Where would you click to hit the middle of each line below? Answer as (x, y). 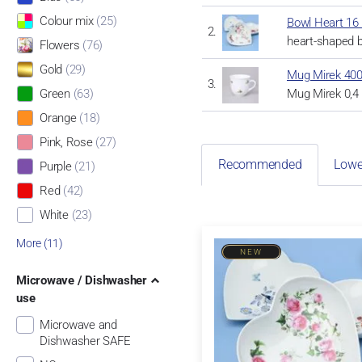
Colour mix (66, 21)
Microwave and (78, 325)
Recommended (260, 164)
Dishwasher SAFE (85, 341)
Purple (55, 167)
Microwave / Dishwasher (81, 280)
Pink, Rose (66, 143)
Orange (58, 118)
